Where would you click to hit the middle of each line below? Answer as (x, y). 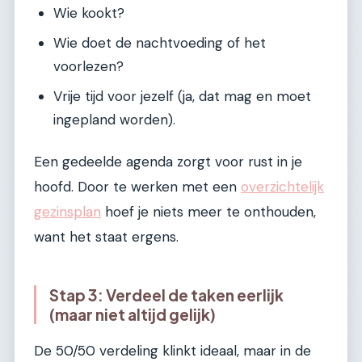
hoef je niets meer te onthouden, (208, 212)
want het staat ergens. (106, 237)
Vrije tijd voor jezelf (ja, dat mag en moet (182, 97)
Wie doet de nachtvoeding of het (160, 43)
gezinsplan (67, 212)
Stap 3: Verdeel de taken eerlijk (166, 295)
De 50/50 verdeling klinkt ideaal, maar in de (173, 351)
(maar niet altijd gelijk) (133, 315)
